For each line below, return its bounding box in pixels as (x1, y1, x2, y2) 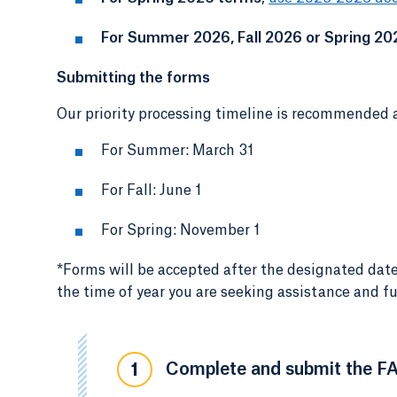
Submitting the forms (57, 71, 210, 85)
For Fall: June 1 (101, 183, 201, 198)
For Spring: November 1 (101, 223, 260, 237)
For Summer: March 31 (101, 144, 253, 158)
